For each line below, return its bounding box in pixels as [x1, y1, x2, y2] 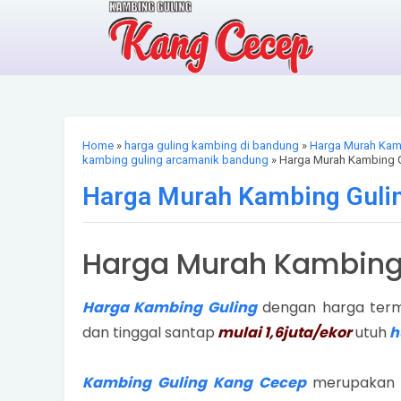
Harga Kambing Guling [82, 297, 257, 318]
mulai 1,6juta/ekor [215, 322, 352, 343]
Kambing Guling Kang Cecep [82, 372, 306, 393]
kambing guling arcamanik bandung [82, 153, 269, 166]
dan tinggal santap [82, 322, 215, 343]
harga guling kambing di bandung [124, 139, 299, 152]
